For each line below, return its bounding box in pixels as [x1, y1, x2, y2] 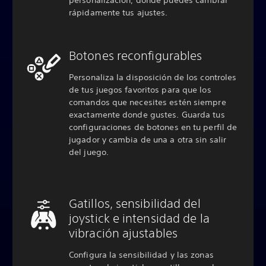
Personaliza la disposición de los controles [69, 71, 237, 83]
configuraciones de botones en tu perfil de [69, 121, 237, 132]
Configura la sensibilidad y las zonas [69, 249, 214, 260]
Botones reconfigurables [69, 48, 202, 62]
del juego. [69, 146, 109, 157]
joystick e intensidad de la [69, 211, 210, 225]
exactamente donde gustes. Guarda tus [69, 109, 225, 120]
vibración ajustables [69, 226, 178, 240]
